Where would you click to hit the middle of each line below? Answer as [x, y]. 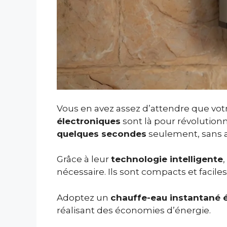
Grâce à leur [84, 159]
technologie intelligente [167, 159]
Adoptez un [84, 197]
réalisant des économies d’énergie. [134, 210]
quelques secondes [102, 134]
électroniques [89, 121]
